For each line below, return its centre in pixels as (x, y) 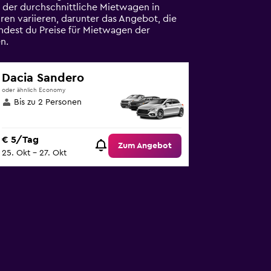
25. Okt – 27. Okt (34, 153)
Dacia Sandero (43, 78)
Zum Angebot (145, 146)
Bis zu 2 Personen (48, 102)
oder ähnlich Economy (34, 90)
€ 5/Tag (21, 140)
